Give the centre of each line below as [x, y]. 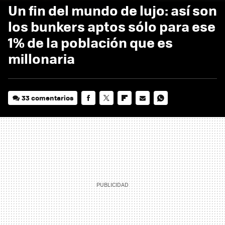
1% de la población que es [90, 42]
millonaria [41, 58]
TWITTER [114, 111]
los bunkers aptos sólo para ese [112, 26]
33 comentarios [48, 97]
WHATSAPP [172, 111]
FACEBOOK [98, 111]
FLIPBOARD [136, 111]
